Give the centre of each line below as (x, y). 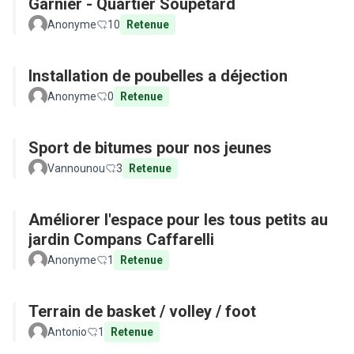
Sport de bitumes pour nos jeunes (150, 148)
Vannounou (76, 168)
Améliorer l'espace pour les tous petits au (178, 220)
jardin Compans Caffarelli (121, 239)
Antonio (67, 332)
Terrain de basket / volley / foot (142, 311)
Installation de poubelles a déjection (158, 76)
